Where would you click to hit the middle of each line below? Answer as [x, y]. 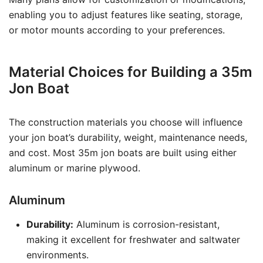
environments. [58, 255]
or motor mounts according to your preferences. [117, 30]
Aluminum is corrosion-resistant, [146, 224]
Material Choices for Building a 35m [131, 72]
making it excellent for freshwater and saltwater [133, 240]
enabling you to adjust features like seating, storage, [126, 15]
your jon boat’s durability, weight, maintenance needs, [128, 137]
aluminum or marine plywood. [75, 168]
